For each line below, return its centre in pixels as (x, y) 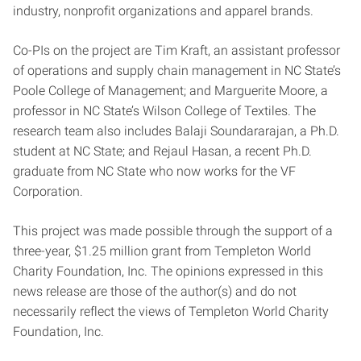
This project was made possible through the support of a (173, 230)
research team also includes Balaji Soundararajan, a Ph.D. (176, 131)
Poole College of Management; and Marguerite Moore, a (170, 90)
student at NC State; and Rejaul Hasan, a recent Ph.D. (162, 151)
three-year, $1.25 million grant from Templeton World (162, 251)
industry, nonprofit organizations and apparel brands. (163, 10)
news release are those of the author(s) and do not (155, 291)
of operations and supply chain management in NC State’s (177, 70)
